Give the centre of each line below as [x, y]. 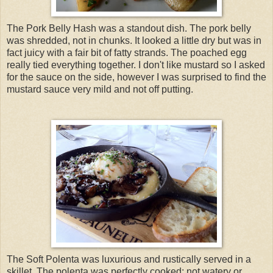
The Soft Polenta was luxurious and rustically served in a [129, 260]
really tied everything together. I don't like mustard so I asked [136, 65]
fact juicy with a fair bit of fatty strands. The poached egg [127, 53]
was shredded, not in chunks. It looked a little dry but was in [134, 41]
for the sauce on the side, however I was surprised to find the [136, 77]
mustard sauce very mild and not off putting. [100, 90]
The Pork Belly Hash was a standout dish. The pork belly [129, 29]
